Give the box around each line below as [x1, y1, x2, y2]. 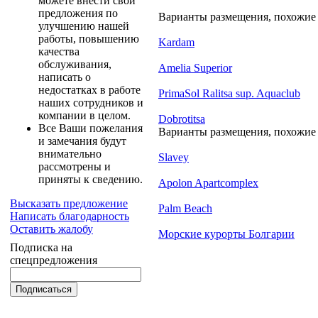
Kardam [158, 35, 194, 48]
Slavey [158, 150, 189, 163]
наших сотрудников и [38, 97, 143, 109]
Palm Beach [158, 202, 212, 214]
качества [38, 45, 79, 57]
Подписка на [10, 241, 72, 253]
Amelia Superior [158, 61, 232, 74]
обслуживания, [38, 58, 111, 70]
